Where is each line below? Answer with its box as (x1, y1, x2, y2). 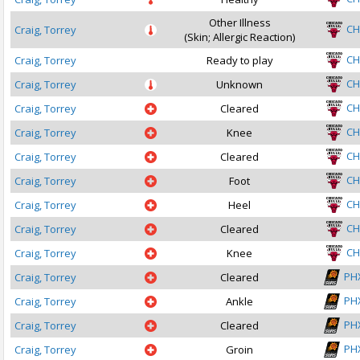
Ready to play (206, 53, 273, 67)
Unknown (216, 77, 263, 92)
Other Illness (208, 15, 271, 30)
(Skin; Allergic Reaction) (184, 30, 295, 44)
